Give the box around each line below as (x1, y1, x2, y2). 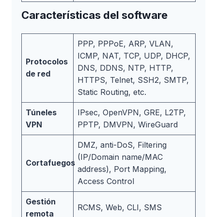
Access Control (77, 176, 134, 186)
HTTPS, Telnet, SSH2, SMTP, (77, 75, 189, 85)
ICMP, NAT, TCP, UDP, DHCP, (77, 51, 190, 61)
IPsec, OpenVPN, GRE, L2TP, (77, 108, 186, 118)
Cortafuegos (26, 158, 75, 168)
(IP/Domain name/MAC (77, 152, 163, 162)
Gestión (26, 197, 56, 207)
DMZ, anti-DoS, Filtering (77, 140, 167, 150)
